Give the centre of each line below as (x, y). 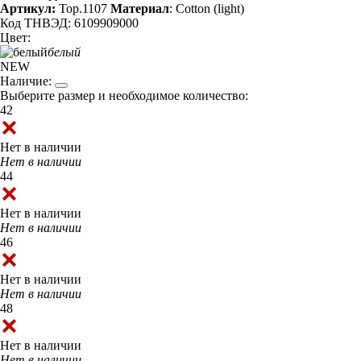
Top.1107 (81, 9)
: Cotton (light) (207, 9)
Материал (140, 9)
